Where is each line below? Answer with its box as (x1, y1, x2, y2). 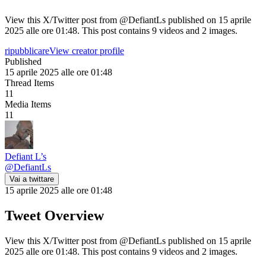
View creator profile (49, 45, 124, 56)
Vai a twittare (9, 174, 54, 183)
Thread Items (5, 77, 54, 88)
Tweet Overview (5, 207, 104, 223)
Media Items (5, 99, 51, 109)
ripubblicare (5, 45, 49, 56)
